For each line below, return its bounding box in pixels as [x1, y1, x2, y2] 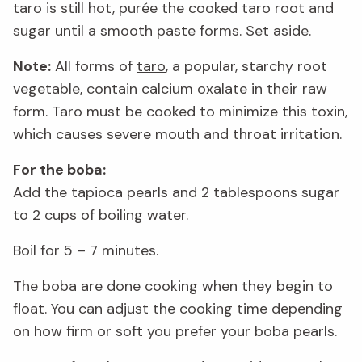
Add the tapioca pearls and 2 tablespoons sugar [13, 182, 339, 202]
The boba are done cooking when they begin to [13, 276, 333, 296]
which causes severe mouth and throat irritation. [13, 124, 342, 144]
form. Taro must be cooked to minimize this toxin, [13, 101, 347, 121]
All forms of [51, 56, 137, 76]
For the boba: [13, 159, 106, 179]
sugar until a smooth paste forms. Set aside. [13, 20, 311, 40]
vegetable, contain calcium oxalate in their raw [13, 78, 327, 99]
